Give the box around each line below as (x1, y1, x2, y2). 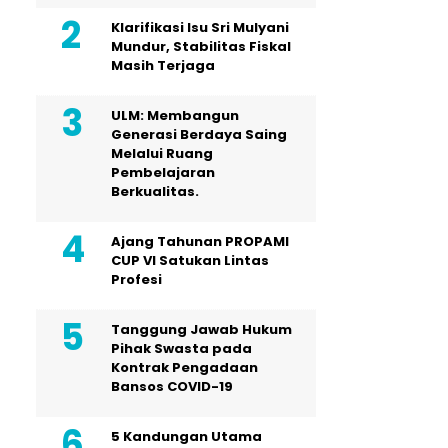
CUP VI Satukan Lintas (111, 250, 269, 270)
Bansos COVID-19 (111, 376, 233, 396)
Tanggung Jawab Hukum (111, 319, 292, 339)
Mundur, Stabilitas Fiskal (111, 36, 291, 56)
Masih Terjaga (111, 55, 215, 75)
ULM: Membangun (111, 105, 239, 125)
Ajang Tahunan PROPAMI (111, 231, 289, 251)
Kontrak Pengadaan (111, 357, 258, 377)
